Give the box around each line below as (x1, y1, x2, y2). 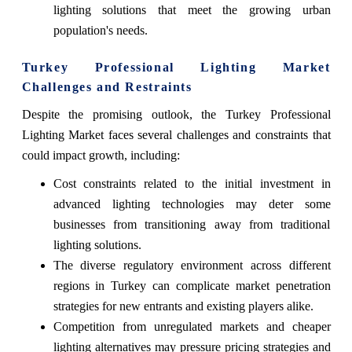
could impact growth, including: (21, 148, 180, 163)
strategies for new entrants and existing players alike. (53, 299, 313, 313)
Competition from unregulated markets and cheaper (53, 320, 331, 334)
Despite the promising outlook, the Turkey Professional (21, 108, 331, 122)
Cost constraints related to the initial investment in (53, 177, 331, 191)
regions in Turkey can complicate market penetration (53, 279, 331, 293)
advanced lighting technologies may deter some (53, 197, 331, 211)
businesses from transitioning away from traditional (53, 218, 331, 232)
